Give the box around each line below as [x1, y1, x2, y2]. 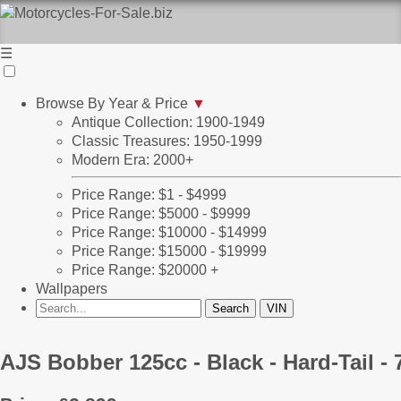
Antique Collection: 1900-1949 [72, 115, 265, 130]
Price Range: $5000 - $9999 [72, 206, 251, 221]
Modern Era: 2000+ [72, 152, 193, 167]
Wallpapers [36, 281, 107, 296]
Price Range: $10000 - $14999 [72, 225, 267, 240]
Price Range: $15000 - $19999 [72, 243, 267, 259]
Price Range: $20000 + [72, 262, 218, 277]
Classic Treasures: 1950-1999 [72, 133, 262, 149]
